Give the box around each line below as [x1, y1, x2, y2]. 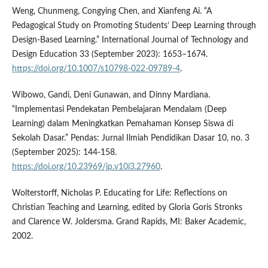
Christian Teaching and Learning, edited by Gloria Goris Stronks [11, 203, 242, 212]
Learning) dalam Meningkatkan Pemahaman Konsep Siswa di [11, 119, 233, 128]
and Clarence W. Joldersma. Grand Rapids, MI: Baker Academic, [11, 217, 246, 226]
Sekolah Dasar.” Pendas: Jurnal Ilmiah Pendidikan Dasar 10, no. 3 [11, 133, 249, 142]
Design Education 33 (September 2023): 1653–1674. [11, 50, 208, 59]
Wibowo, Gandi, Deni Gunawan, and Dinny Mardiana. [11, 90, 210, 99]
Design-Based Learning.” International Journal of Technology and [11, 35, 248, 44]
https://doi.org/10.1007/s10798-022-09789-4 [11, 64, 180, 73]
